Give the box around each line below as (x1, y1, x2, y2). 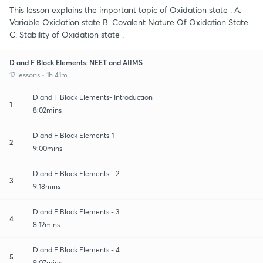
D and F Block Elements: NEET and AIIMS (9, 57, 143, 67)
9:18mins (33, 181, 60, 191)
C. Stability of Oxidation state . (9, 28, 124, 40)
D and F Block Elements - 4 (33, 245, 120, 254)
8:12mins (33, 220, 60, 229)
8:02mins (33, 105, 62, 114)
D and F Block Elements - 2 (33, 168, 119, 178)
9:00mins (33, 143, 62, 153)
